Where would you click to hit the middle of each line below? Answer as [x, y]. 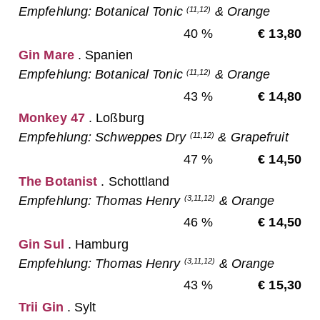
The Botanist [58, 181]
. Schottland [134, 181]
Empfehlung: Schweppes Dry [104, 137]
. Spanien [103, 55]
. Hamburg [96, 244]
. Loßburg [114, 118]
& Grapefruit [251, 137]
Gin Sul [41, 244]
